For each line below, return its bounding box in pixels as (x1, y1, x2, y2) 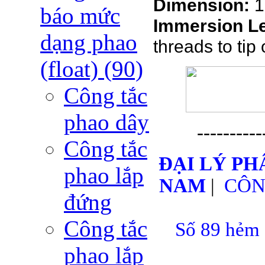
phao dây (64, 109, 149, 135)
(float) (40, 56, 104, 82)
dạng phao (40, 30, 137, 56)
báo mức (40, 3, 120, 29)
